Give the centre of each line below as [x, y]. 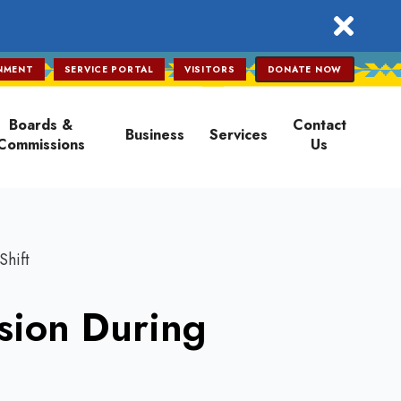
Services [238, 135]
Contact [319, 125]
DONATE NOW [304, 69]
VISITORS [209, 69]
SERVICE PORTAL [109, 69]
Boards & [41, 125]
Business [154, 135]
